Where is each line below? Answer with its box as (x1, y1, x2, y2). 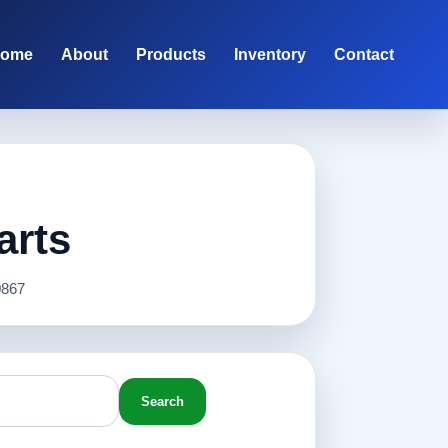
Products (135, 45, 206, 63)
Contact (333, 45, 394, 63)
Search (140, 393, 184, 409)
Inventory (233, 45, 306, 63)
